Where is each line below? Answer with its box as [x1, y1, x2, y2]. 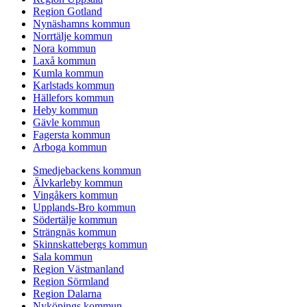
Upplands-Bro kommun [33, 201, 136, 214]
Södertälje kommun [33, 214, 117, 226]
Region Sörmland [33, 275, 109, 288]
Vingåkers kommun [33, 189, 118, 201]
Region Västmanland [33, 263, 124, 275]
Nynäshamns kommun [33, 18, 130, 30]
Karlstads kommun [33, 79, 114, 92]
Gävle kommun [33, 116, 100, 129]
